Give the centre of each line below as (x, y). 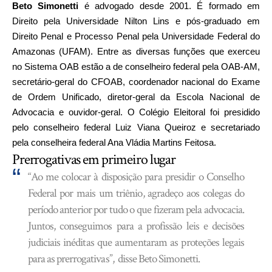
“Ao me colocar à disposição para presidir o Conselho (136, 177)
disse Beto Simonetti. (158, 259)
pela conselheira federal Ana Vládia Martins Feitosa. (114, 143)
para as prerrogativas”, (72, 259)
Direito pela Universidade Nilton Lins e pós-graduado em (136, 21)
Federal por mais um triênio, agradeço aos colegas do (136, 194)
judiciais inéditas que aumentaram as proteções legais (136, 243)
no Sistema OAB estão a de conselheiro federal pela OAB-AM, (136, 67)
